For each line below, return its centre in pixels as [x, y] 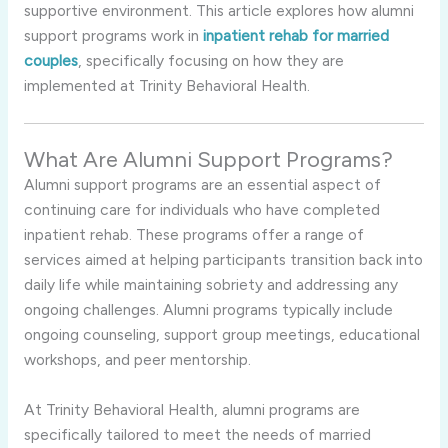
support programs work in [113, 35]
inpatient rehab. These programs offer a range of [193, 234]
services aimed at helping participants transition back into [223, 259]
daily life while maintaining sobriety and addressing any [210, 284]
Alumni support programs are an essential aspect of [202, 184]
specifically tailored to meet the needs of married [197, 434]
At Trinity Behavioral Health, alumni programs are [191, 409]
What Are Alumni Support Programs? [208, 159]
